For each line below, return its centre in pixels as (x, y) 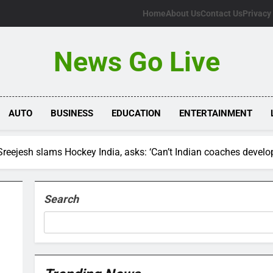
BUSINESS (72, 113)
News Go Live (136, 62)
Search (62, 199)
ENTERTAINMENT (216, 113)
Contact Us (222, 13)
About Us (183, 13)
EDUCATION (136, 113)
